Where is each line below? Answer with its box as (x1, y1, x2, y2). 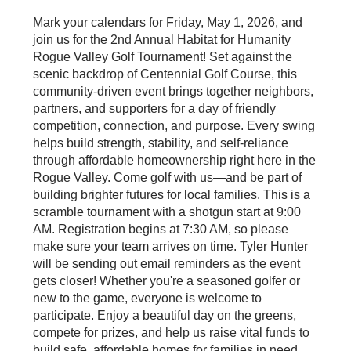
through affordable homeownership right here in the (32, 153, 316, 167)
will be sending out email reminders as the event (32, 256, 300, 270)
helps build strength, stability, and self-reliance (32, 136, 288, 150)
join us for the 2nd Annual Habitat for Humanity (32, 32, 291, 46)
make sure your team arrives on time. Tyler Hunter (32, 239, 308, 253)
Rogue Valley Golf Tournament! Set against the (32, 49, 292, 63)
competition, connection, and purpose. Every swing (32, 118, 315, 132)
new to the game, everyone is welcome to (32, 291, 262, 305)
